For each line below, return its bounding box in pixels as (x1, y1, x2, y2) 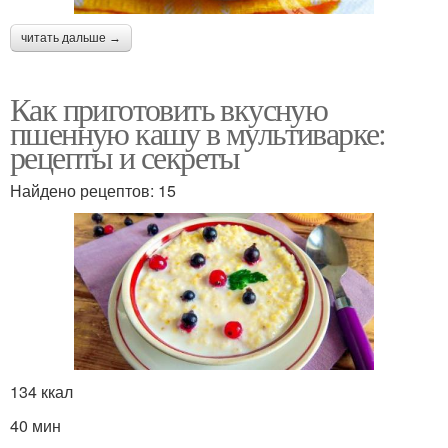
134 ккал (10, 380, 73, 404)
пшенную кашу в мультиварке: (10, 110, 386, 154)
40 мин (10, 414, 61, 438)
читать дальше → (21, 30, 121, 45)
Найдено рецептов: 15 (10, 178, 176, 202)
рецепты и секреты (10, 134, 240, 178)
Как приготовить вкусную (10, 86, 328, 130)
